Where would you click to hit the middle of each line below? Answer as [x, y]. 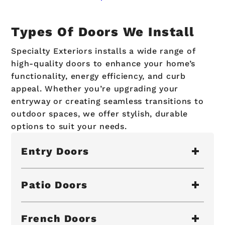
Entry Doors [55, 151]
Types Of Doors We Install [103, 31]
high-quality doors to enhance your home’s [103, 63]
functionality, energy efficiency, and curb [98, 76]
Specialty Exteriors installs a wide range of [103, 51]
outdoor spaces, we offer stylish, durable [100, 114]
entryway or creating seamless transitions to [107, 101]
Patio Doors [54, 185]
